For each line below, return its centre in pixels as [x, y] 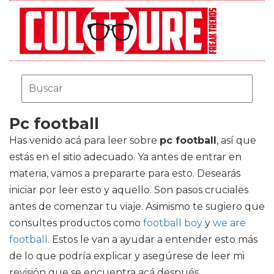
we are [229, 223]
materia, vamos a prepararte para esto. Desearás [125, 173]
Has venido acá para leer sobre [84, 140]
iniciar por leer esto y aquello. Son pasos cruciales [129, 190]
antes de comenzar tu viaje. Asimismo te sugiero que [137, 206]
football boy [173, 223]
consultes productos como [76, 223]
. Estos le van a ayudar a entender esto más [153, 239]
